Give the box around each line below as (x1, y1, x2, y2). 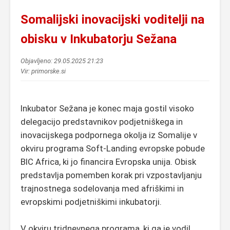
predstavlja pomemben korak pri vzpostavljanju (21, 169, 202, 180)
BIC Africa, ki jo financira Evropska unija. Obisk (21, 156, 196, 167)
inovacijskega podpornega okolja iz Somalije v (21, 129, 197, 140)
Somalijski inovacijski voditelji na (21, 12, 204, 27)
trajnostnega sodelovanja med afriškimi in (21, 183, 184, 194)
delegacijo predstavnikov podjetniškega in (21, 116, 183, 127)
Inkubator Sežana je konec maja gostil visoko (21, 103, 194, 113)
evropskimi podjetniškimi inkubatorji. (21, 196, 162, 207)
